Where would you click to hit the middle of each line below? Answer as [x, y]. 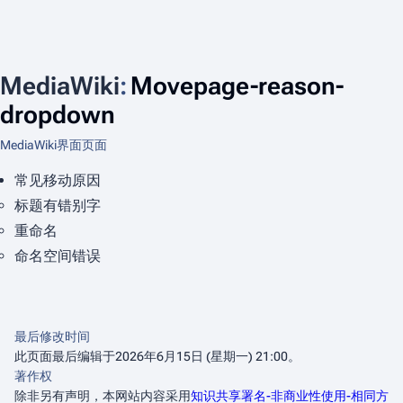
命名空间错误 [58, 256]
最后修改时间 [52, 336]
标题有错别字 [58, 206]
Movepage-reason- [237, 86]
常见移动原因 [58, 180]
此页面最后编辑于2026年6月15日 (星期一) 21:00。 [157, 356]
